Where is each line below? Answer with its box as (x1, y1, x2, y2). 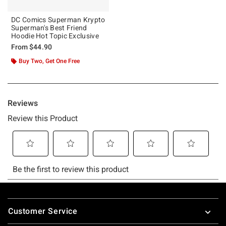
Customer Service (8, 206, 78, 216)
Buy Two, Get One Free (19, 57, 80, 65)
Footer (7, 194, 33, 204)
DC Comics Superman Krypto (11, 15, 105, 24)
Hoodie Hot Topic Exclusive (11, 31, 99, 40)
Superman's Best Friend (11, 23, 87, 32)
